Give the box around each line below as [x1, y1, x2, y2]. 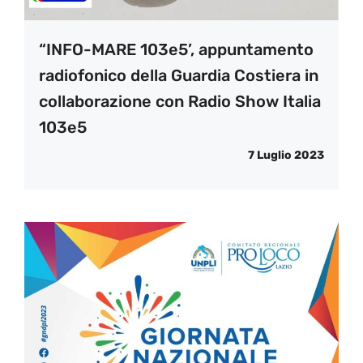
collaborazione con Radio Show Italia [39, 92, 321, 112]
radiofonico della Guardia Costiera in [39, 66, 318, 86]
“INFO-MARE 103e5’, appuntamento [39, 40, 314, 60]
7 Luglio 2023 [248, 148, 324, 163]
